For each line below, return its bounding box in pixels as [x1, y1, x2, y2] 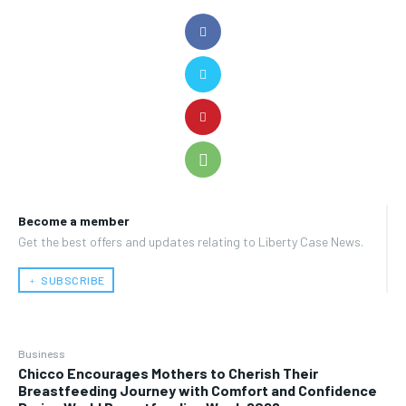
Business [18, 347, 65, 361]
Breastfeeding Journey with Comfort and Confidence [18, 382, 377, 400]
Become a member [18, 213, 130, 229]
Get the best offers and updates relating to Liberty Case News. [18, 234, 363, 250]
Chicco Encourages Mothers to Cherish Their [18, 364, 318, 382]
